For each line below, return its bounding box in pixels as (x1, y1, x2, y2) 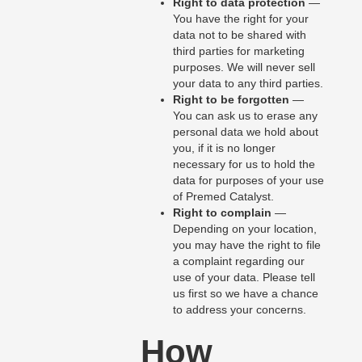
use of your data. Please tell (172, 271, 315, 284)
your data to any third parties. (172, 77, 323, 90)
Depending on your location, (172, 222, 317, 236)
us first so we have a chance (172, 287, 318, 301)
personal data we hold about (172, 125, 318, 139)
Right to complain (172, 206, 271, 220)
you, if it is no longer (172, 141, 276, 155)
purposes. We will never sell (172, 61, 315, 74)
